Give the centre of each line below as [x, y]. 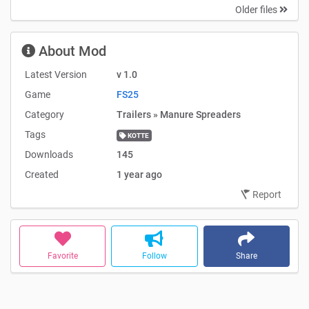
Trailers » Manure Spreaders [178, 114]
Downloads [49, 154]
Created [41, 174]
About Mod [71, 51]
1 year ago [139, 174]
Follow [154, 256]
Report [267, 194]
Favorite [62, 256]
